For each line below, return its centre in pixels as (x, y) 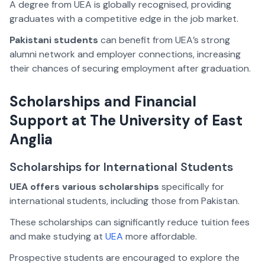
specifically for (192, 187)
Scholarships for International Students (121, 167)
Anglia (31, 140)
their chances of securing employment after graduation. (130, 69)
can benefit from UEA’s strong (164, 40)
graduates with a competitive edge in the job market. (124, 19)
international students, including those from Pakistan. (125, 201)
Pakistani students (54, 40)
